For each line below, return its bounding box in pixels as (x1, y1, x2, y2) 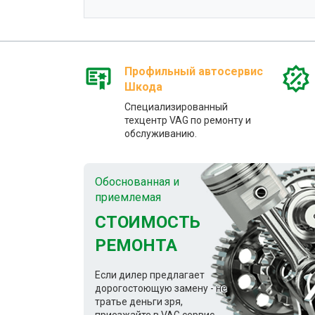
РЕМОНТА (95, 235, 177, 255)
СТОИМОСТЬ (95, 212, 200, 232)
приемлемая (95, 190, 161, 204)
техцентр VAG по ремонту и (124, 114, 251, 126)
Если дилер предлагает (95, 269, 205, 281)
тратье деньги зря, (95, 295, 183, 307)
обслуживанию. (124, 127, 197, 139)
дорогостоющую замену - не (95, 282, 227, 294)
